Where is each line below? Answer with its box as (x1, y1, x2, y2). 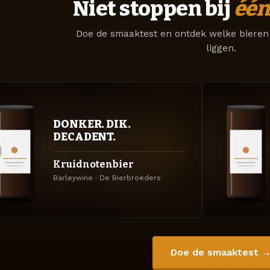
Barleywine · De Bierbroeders (53, 173, 161, 182)
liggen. (206, 43, 236, 54)
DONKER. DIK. (53, 117, 131, 131)
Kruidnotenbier (53, 159, 134, 171)
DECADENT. (53, 130, 116, 143)
